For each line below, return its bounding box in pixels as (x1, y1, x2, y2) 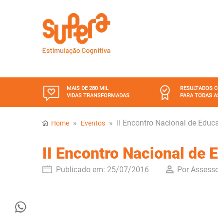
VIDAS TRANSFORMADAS (67, 92, 129, 99)
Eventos (81, 119, 105, 127)
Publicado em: (56, 165, 105, 175)
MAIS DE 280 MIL (67, 85, 109, 91)
